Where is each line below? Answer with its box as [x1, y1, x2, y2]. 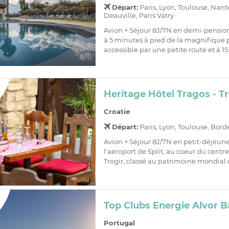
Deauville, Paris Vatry [103, 11, 174, 19]
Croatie [103, 107, 130, 116]
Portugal [103, 218, 135, 227]
